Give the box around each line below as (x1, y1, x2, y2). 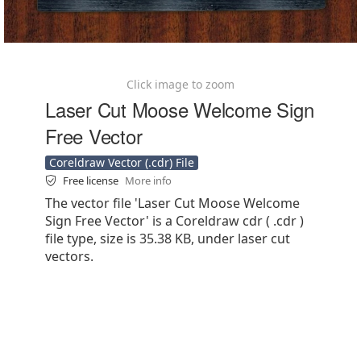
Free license (63, 173, 121, 188)
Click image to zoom (127, 77, 234, 92)
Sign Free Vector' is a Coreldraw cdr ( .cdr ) (45, 212, 304, 230)
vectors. (45, 247, 93, 265)
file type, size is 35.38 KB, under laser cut (45, 230, 290, 247)
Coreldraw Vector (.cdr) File (49, 155, 194, 170)
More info (125, 173, 172, 188)
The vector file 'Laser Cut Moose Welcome (45, 194, 300, 212)
